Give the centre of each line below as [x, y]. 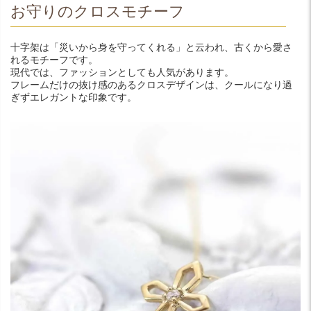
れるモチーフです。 [54, 60]
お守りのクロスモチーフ [98, 11]
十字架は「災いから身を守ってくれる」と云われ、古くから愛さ [151, 47]
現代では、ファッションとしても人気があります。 [122, 72]
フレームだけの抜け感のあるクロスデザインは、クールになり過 [151, 85]
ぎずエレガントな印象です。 [74, 97]
